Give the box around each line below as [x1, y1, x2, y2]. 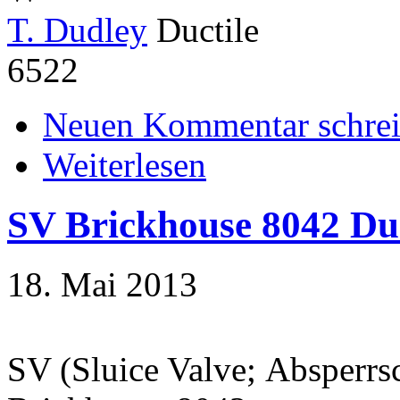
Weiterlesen [43, 145, 206, 184]
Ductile [147, 10, 259, 49]
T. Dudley [7, 10, 147, 49]
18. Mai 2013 [7, 264, 197, 304]
